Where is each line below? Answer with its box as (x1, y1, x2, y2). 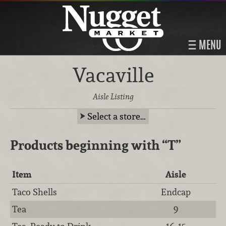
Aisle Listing (92, 91, 134, 102)
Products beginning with (10, 136, 162, 154)
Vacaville (72, 63, 154, 88)
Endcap (161, 186, 191, 198)
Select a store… (87, 110, 146, 122)
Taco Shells (12, 186, 58, 198)
